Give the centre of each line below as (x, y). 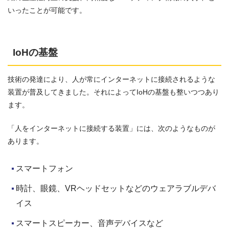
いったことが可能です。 (47, 10)
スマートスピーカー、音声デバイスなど (89, 223)
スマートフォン (44, 168)
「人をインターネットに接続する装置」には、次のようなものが (111, 128)
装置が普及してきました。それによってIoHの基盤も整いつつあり (113, 92)
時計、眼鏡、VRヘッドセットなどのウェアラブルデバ (116, 188)
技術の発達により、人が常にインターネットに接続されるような (111, 79)
